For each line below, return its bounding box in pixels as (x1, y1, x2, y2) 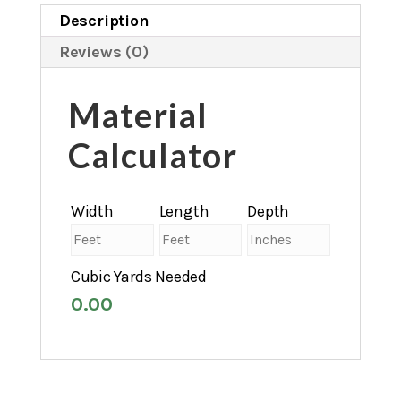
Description (58, 10, 149, 30)
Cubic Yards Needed (70, 266, 207, 286)
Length (158, 200, 209, 221)
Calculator (67, 133, 237, 175)
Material (67, 93, 208, 135)
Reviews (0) (58, 41, 149, 62)
